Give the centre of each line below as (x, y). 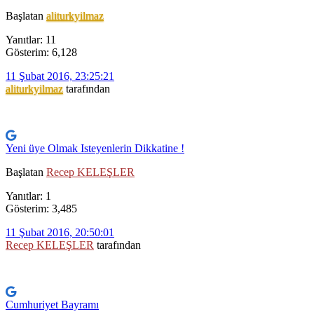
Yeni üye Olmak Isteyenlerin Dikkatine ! (95, 149)
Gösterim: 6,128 (41, 53)
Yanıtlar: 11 (31, 40)
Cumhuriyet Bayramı (52, 305)
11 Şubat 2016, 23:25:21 (60, 76)
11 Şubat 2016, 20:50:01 (60, 233)
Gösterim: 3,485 (41, 209)
